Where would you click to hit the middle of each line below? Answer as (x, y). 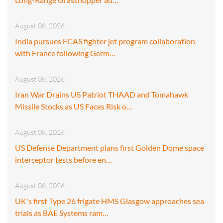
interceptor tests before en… (63, 159)
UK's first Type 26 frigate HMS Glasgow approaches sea (110, 201)
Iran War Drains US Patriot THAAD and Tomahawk (102, 94)
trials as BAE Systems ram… (62, 213)
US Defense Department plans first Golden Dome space (110, 147)
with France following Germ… (65, 53)
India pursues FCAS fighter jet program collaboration (105, 41)
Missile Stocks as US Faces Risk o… (74, 106)
